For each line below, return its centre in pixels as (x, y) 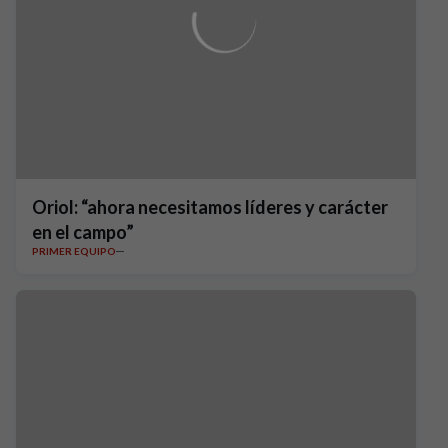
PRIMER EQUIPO (74, 251)
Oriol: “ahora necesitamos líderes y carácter (210, 207)
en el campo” (83, 232)
